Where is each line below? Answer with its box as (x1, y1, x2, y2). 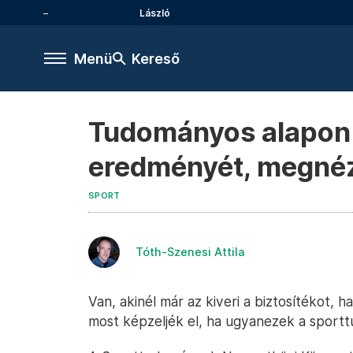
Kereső (132, 50, 180, 67)
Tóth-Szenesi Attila (136, 245, 245, 258)
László (139, 6, 170, 19)
